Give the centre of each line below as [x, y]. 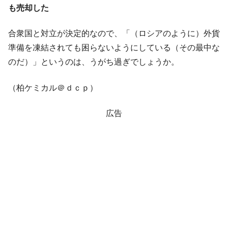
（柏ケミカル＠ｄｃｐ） [53, 88]
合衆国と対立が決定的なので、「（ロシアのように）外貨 [114, 34]
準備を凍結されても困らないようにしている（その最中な [114, 48]
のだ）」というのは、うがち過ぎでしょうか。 [94, 62]
